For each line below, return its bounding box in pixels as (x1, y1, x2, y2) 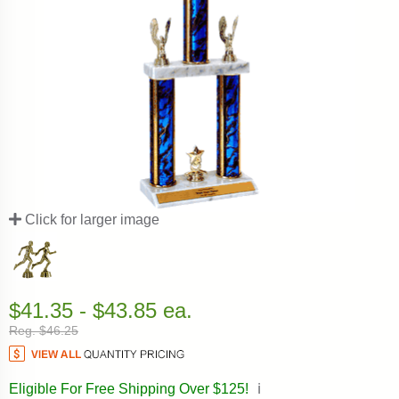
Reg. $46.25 (9, 322, 78, 338)
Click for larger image (21, 211, 159, 227)
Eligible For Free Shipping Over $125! (9, 380, 252, 396)
